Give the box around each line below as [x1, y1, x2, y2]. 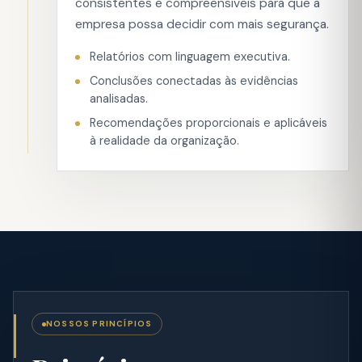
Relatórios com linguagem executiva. [90, 48, 290, 64]
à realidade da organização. [90, 133, 239, 148]
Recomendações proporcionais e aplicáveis [90, 115, 327, 130]
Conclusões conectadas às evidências [90, 73, 298, 88]
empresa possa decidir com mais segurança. [75, 15, 329, 32]
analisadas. [90, 90, 148, 106]
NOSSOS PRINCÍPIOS [46, 318, 153, 329]
